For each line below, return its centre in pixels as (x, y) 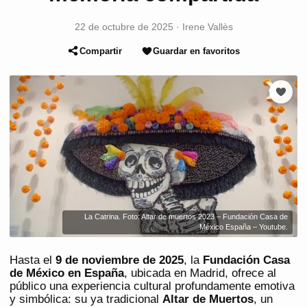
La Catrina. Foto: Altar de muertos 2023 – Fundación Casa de (186, 217)
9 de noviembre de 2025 (120, 260)
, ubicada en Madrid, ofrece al (200, 273)
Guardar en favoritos (196, 51)
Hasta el (33, 260)
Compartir (100, 51)
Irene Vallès (207, 27)
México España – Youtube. (244, 227)
